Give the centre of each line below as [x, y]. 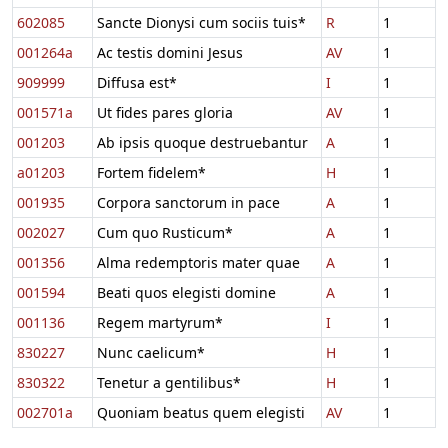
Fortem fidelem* [151, 172]
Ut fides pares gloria [165, 112]
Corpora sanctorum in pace [188, 202]
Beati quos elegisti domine [186, 292]
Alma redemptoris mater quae [198, 262]
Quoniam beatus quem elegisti [201, 412]
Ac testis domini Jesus [170, 52]
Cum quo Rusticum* [165, 232]
